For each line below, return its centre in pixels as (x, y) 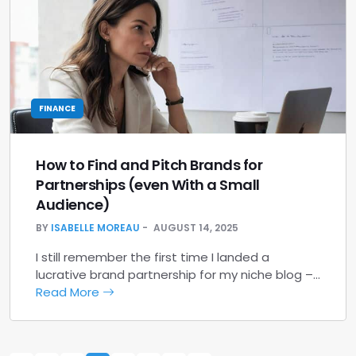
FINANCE (57, 108)
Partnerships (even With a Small (148, 185)
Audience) (73, 205)
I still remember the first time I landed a (153, 257)
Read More (69, 292)
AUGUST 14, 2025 (196, 228)
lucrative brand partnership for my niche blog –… (178, 275)
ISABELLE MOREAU (95, 228)
